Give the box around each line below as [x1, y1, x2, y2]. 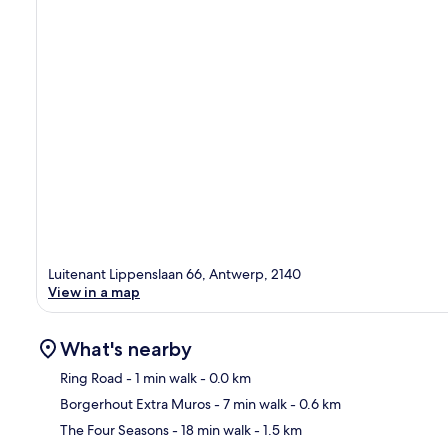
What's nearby [60, 336, 192, 361]
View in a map [48, 282, 140, 301]
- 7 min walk [211, 394, 287, 413]
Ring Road [60, 368, 123, 387]
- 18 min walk [169, 420, 251, 439]
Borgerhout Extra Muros [60, 394, 211, 413]
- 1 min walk [123, 368, 197, 387]
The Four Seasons [60, 420, 169, 439]
